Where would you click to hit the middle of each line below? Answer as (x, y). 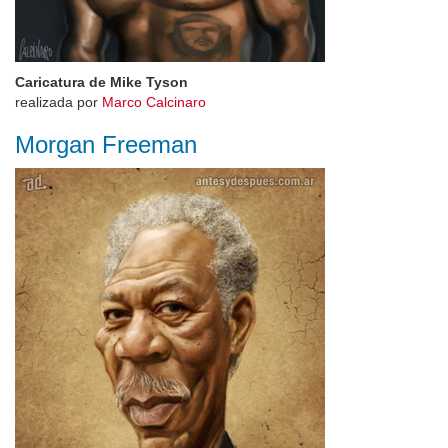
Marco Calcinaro (154, 102)
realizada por (58, 102)
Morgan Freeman (106, 144)
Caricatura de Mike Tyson (101, 82)
